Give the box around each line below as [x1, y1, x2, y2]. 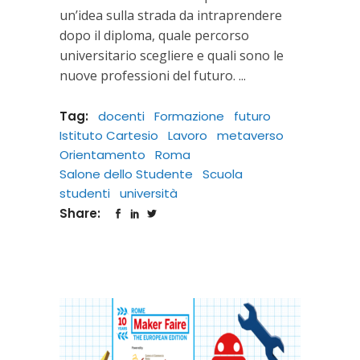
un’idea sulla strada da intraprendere [59, 6, 282, 24]
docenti [98, 107, 145, 125]
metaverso [217, 126, 284, 144]
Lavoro [168, 126, 207, 144]
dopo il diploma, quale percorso [59, 26, 249, 44]
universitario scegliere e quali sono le [59, 46, 284, 64]
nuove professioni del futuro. [59, 66, 239, 84]
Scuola [202, 165, 243, 182]
